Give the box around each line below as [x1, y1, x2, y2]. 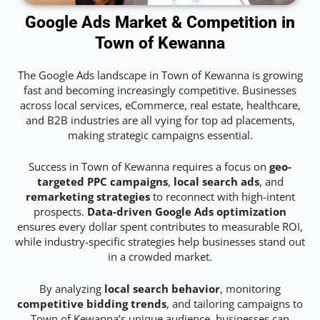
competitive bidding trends [17, 296, 166, 311]
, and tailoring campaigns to [166, 296, 303, 311]
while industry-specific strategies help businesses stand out [15, 234, 305, 249]
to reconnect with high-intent [149, 189, 295, 204]
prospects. [34, 204, 87, 219]
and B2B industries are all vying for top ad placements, [25, 113, 295, 128]
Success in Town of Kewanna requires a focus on [29, 159, 269, 174]
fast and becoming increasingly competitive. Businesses [24, 83, 296, 98]
